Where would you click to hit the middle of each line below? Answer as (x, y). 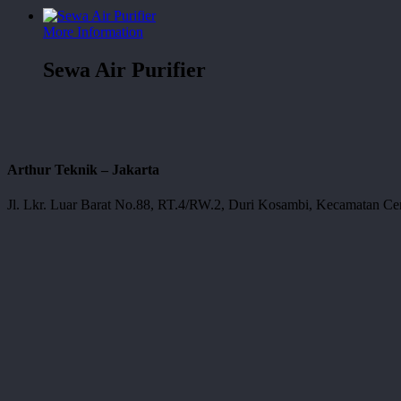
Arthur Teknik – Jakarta (83, 169)
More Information (93, 31)
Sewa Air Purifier (124, 69)
